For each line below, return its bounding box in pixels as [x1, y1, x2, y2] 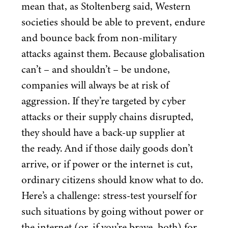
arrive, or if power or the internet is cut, [21, 156, 193, 172]
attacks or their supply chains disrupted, [21, 109, 193, 125]
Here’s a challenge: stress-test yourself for [21, 188, 197, 204]
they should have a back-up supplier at [21, 125, 185, 140]
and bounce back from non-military [21, 30, 177, 46]
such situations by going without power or [21, 204, 204, 219]
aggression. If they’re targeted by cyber [21, 93, 186, 109]
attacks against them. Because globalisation [21, 46, 205, 62]
